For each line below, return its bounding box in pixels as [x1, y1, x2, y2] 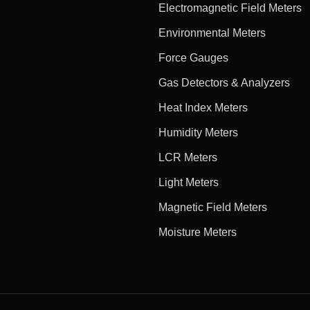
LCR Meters [158, 151, 218, 163]
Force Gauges [158, 51, 229, 64]
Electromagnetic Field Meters [158, 1, 302, 14]
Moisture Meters [158, 226, 237, 238]
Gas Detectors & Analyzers [158, 76, 291, 89]
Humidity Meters [158, 126, 239, 138]
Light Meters [158, 176, 219, 188]
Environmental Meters [158, 26, 266, 39]
